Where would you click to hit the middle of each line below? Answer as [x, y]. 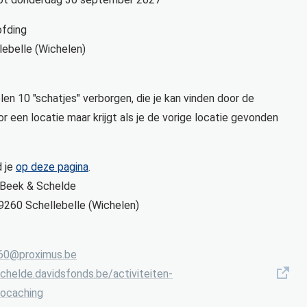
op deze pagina [52, 167]
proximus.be [48, 254]
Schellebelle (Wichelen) [82, 205]
